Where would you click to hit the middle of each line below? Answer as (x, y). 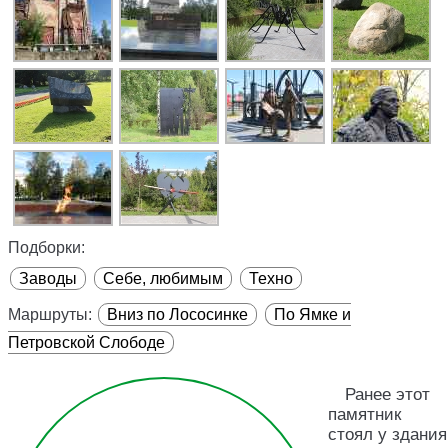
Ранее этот (387, 394)
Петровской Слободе (86, 342)
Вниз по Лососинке (177, 314)
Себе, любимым (163, 278)
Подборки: (46, 247)
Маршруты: (50, 314)
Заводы (48, 278)
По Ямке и (312, 314)
